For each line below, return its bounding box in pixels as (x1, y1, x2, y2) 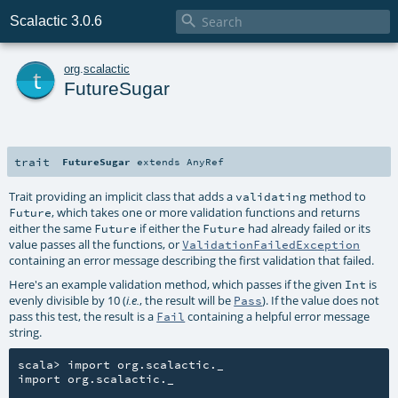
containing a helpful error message (185, 307, 370, 324)
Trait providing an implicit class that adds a (9, 187, 236, 204)
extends (131, 155, 187, 168)
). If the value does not (262, 291, 380, 308)
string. (9, 323, 43, 340)
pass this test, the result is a (9, 307, 157, 324)
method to (306, 187, 367, 204)
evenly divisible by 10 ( (9, 291, 127, 308)
